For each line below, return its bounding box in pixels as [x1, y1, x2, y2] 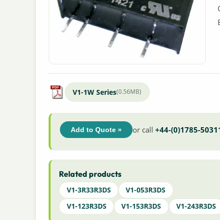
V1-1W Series [73, 87, 117, 97]
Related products [59, 168, 122, 179]
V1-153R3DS [121, 201, 162, 211]
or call [132, 124, 155, 135]
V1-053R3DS [126, 185, 166, 194]
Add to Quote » [70, 125, 122, 134]
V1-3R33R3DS [66, 185, 111, 194]
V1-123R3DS [66, 201, 107, 211]
